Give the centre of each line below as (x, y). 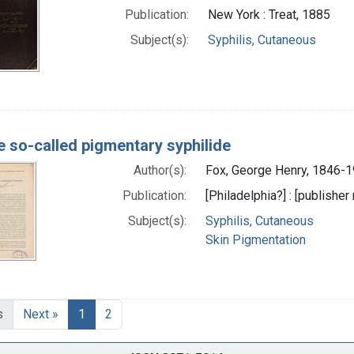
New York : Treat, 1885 (269, 14)
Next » (41, 314)
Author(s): (160, 170)
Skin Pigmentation (255, 239)
